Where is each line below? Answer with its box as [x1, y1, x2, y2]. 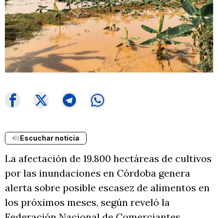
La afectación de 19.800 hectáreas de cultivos [5, 152, 212, 165]
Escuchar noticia [19, 134, 79, 143]
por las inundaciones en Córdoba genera [5, 167, 190, 180]
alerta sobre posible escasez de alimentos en [5, 182, 210, 194]
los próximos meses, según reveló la [5, 196, 170, 209]
